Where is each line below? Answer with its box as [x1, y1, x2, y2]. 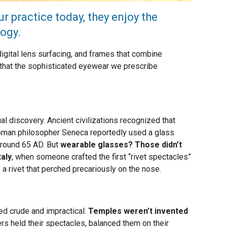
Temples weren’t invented [88, 206, 188, 216]
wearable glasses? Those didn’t [60, 140, 182, 150]
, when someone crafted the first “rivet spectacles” [12, 152, 191, 162]
